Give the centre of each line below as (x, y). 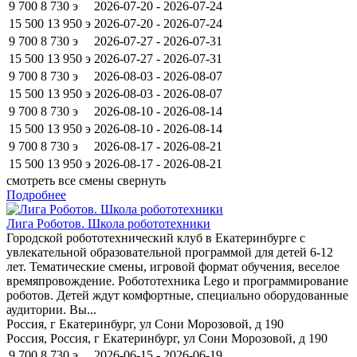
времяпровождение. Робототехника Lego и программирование (177, 280)
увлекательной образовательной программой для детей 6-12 (170, 252)
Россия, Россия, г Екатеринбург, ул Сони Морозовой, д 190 (167, 338)
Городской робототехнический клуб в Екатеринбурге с (156, 237)
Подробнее (36, 194)
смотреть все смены (60, 180)
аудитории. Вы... (51, 309)
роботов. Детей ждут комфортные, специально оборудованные (177, 295)
